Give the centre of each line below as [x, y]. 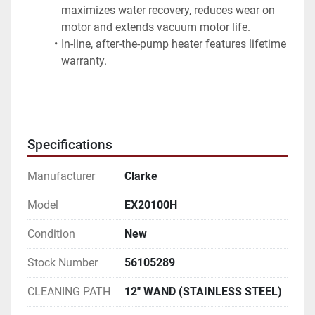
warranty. [84, 60]
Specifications [70, 144]
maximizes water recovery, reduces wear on [168, 10]
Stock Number [63, 262]
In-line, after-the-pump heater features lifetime [173, 44]
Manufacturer [61, 176]
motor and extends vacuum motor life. [156, 27]
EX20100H [151, 205]
